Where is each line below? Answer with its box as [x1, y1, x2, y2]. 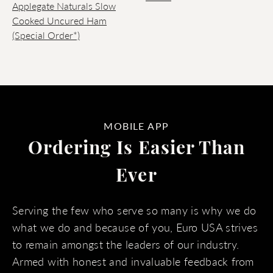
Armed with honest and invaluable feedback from [12, 253, 254, 269]
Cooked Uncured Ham [12, 13, 107, 27]
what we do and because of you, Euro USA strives [12, 219, 258, 235]
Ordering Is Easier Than [27, 140, 246, 159]
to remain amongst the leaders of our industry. [12, 236, 239, 252]
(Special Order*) [12, 28, 80, 42]
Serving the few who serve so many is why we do [12, 202, 257, 218]
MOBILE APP [104, 119, 169, 133]
